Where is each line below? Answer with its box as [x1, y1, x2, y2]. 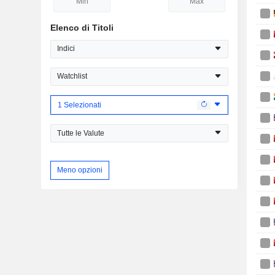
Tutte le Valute [57, 128, 104, 137]
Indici [57, 44, 75, 53]
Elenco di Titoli [50, 22, 114, 33]
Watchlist [57, 72, 87, 81]
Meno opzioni [57, 166, 103, 174]
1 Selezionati [58, 100, 101, 109]
